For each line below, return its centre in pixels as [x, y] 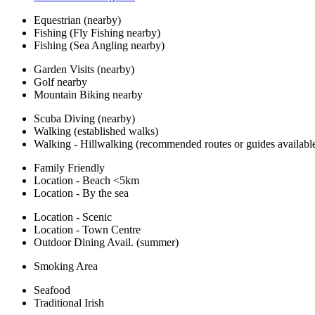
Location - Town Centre [87, 230]
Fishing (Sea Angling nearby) [99, 46]
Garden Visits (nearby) [84, 70]
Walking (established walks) [96, 131]
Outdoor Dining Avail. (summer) [106, 243]
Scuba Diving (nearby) [84, 119]
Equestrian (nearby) [77, 20]
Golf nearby [60, 82]
